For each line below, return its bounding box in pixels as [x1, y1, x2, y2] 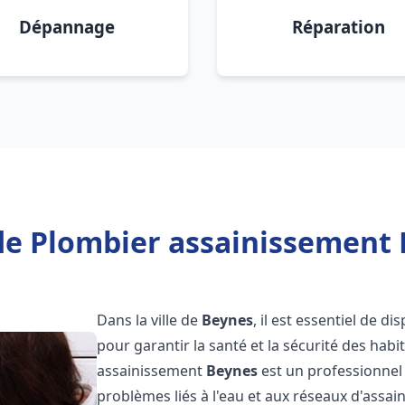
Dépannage [19, 15, 115, 38]
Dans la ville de [97, 310, 202, 330]
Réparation [291, 15, 385, 38]
